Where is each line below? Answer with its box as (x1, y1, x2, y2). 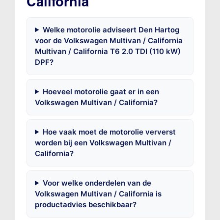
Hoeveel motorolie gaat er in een (42, 86, 159, 96)
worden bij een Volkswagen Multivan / (34, 137, 171, 147)
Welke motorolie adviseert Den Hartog (42, 25, 179, 34)
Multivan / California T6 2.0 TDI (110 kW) (34, 46, 181, 56)
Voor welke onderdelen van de (42, 178, 151, 188)
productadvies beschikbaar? (34, 199, 137, 209)
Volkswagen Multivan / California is (34, 189, 162, 198)
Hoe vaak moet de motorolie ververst (42, 127, 176, 137)
